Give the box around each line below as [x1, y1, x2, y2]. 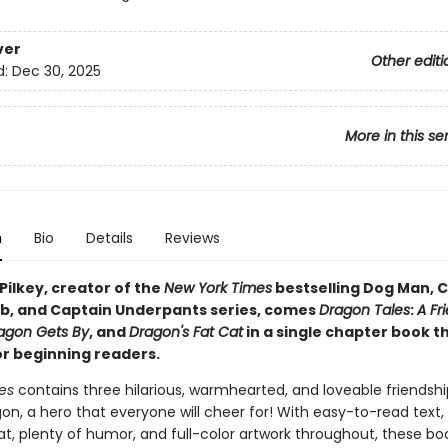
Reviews [164, 228, 220, 248]
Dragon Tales [318, 300, 410, 320]
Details [85, 228, 133, 248]
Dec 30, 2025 [11, 61, 101, 82]
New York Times [163, 278, 272, 298]
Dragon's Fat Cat [128, 322, 243, 342]
